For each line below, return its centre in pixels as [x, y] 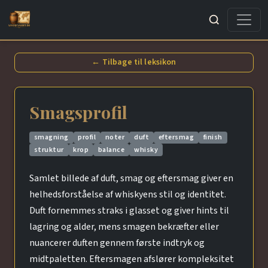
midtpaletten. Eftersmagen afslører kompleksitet [132, 259]
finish [213, 138]
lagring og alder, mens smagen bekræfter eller [124, 226]
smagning [51, 138]
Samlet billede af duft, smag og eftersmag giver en [131, 178]
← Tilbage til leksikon [134, 62]
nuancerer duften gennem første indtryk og [117, 243]
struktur [49, 150]
